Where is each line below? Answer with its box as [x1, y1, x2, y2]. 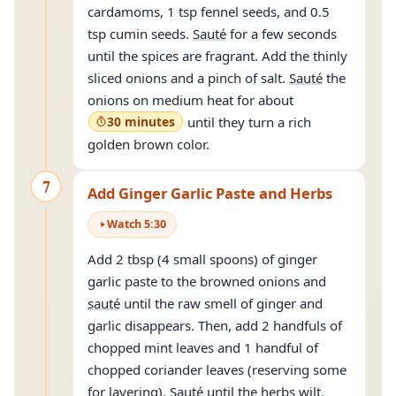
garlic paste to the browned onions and [88, 272, 330, 290]
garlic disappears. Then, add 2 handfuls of [88, 316, 342, 334]
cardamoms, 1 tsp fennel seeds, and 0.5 [88, 3, 330, 20]
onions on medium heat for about [88, 91, 297, 109]
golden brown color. [88, 135, 209, 153]
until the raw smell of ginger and [120, 294, 323, 312]
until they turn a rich [184, 113, 311, 131]
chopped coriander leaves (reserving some [88, 361, 346, 378]
